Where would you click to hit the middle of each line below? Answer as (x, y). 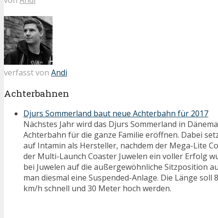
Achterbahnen (36, 93)
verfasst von (27, 72)
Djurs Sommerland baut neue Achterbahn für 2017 (116, 114)
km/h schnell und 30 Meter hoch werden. (97, 189)
